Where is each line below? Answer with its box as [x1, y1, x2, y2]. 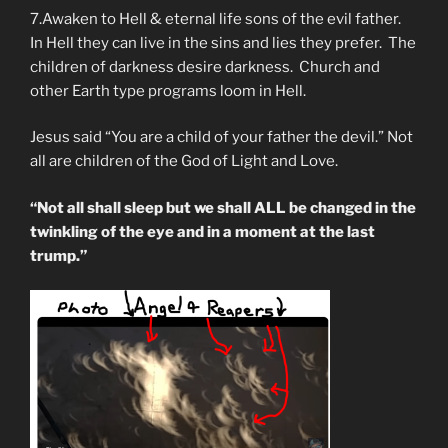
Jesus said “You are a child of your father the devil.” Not [30, 128, 413, 147]
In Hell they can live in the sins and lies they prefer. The [30, 33, 416, 52]
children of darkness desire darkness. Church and [30, 57, 380, 76]
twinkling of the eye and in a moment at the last [30, 222, 375, 241]
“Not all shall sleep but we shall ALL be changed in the [30, 198, 416, 217]
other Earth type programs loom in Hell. [30, 81, 306, 100]
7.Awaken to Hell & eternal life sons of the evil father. [30, 9, 404, 28]
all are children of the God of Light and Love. [30, 152, 338, 171]
